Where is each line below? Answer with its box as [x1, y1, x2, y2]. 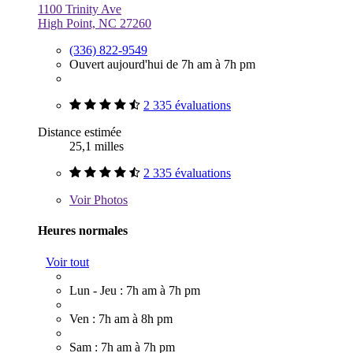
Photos [91, 193, 128, 207]
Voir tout [46, 255, 89, 269]
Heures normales [38, 224, 128, 238]
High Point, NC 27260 [38, 17, 151, 31]
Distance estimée [38, 125, 121, 139]
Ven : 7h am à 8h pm [69, 311, 173, 325]
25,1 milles [69, 139, 124, 154]
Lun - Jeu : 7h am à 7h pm [69, 283, 200, 297]
